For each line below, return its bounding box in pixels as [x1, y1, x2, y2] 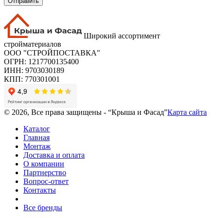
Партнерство [23, 168, 66, 177]
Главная [23, 133, 50, 142]
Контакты [23, 186, 56, 195]
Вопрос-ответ [23, 177, 69, 186]
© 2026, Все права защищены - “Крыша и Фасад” [4, 108, 167, 117]
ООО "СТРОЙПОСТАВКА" [4, 49, 100, 57]
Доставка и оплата [23, 151, 85, 160]
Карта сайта [167, 108, 207, 117]
